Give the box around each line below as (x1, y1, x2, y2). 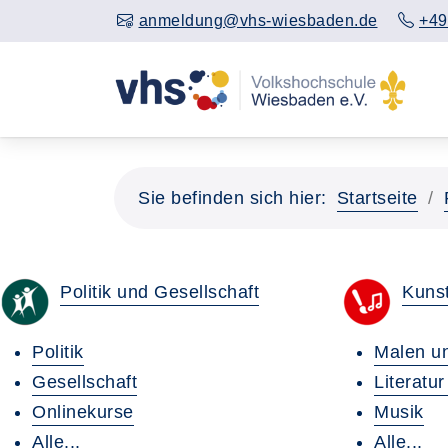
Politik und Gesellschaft (60, 282, 259, 302)
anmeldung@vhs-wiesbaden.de (138, 12, 378, 29)
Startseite (336, 188, 418, 208)
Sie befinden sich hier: (138, 188, 327, 208)
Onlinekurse (32, 402, 134, 422)
